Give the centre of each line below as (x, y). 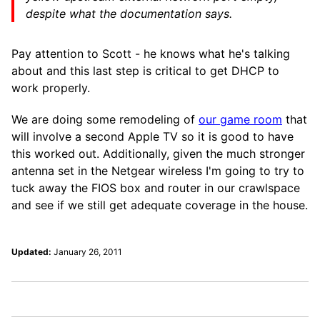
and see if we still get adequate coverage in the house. (160, 205)
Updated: (31, 252)
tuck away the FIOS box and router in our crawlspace (156, 188)
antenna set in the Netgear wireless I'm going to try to (158, 171)
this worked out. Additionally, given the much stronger (158, 154)
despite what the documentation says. (129, 13)
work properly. (51, 87)
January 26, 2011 (88, 252)
